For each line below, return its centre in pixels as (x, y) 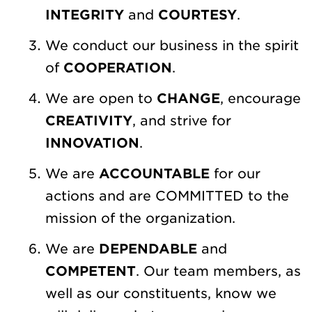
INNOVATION (92, 143)
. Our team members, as (218, 272)
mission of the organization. (140, 219)
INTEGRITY (85, 15)
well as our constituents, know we (161, 294)
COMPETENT (91, 272)
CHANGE (188, 99)
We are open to (101, 99)
